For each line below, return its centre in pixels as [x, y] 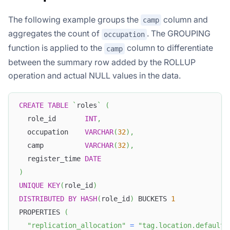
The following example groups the [74, 19]
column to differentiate [169, 48]
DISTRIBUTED [42, 199]
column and [185, 19]
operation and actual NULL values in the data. [94, 75]
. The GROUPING [179, 34]
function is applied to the [56, 48]
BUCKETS [152, 199]
